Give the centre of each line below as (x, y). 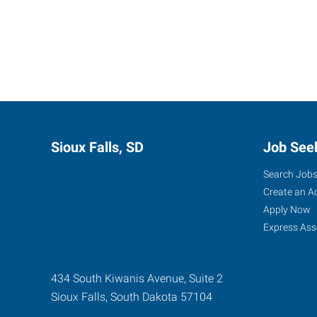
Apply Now (287, 210)
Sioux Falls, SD (97, 148)
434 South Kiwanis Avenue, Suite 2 (137, 279)
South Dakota (144, 297)
